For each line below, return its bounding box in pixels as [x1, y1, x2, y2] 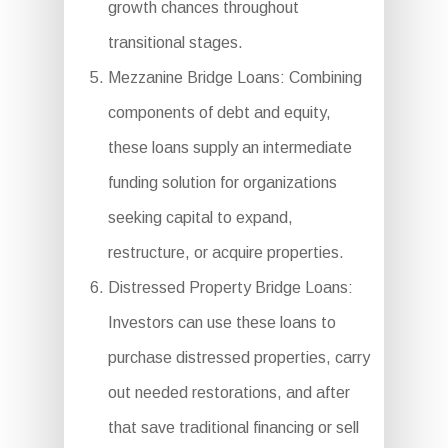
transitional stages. [107, 34, 243, 51]
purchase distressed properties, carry [107, 349, 370, 366]
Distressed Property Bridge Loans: [107, 279, 353, 296]
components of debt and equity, [107, 104, 331, 121]
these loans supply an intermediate [107, 139, 352, 156]
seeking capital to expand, [107, 209, 293, 226]
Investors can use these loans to [107, 314, 336, 331]
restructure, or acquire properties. [107, 244, 344, 261]
